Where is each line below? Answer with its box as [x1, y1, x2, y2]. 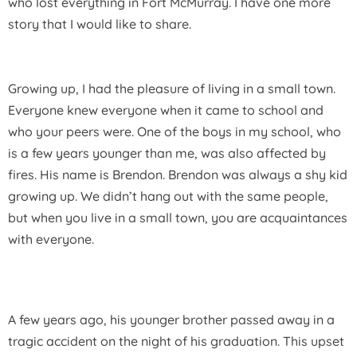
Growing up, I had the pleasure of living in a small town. [8, 80, 335, 97]
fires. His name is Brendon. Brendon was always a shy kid [8, 167, 347, 183]
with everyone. [8, 231, 94, 248]
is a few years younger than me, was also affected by [8, 145, 326, 162]
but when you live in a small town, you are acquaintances [8, 210, 347, 226]
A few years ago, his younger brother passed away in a [8, 312, 335, 328]
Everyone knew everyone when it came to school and [8, 102, 324, 119]
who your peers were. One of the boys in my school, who [8, 124, 341, 140]
